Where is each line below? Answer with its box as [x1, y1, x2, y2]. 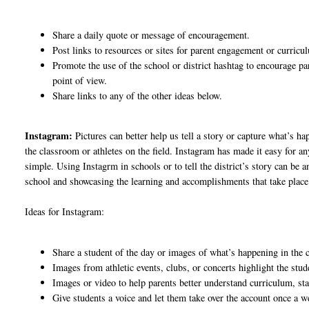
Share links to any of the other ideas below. [52, 89, 226, 103]
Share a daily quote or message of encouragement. [52, 28, 254, 42]
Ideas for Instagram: [25, 205, 105, 219]
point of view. [52, 74, 111, 88]
